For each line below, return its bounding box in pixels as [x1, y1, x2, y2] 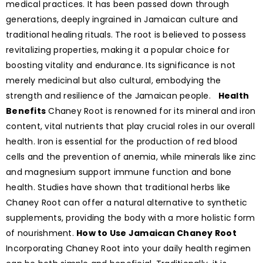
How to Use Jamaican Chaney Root [76, 227, 237, 240]
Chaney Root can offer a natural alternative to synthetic [6, 197, 247, 209]
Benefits [6, 105, 46, 117]
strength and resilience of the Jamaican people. [6, 90, 218, 102]
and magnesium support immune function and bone [6, 166, 232, 178]
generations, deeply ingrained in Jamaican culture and [6, 14, 238, 26]
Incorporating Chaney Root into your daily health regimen [6, 242, 251, 255]
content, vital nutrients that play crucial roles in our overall [6, 120, 255, 133]
